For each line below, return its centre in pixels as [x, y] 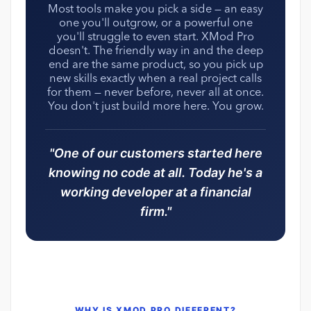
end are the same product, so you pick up [155, 66]
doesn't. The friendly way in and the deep [155, 52]
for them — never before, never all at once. [155, 93]
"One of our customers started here [155, 153]
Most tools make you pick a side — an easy [155, 10]
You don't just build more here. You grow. [155, 107]
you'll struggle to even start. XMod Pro [155, 38]
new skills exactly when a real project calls [155, 79]
